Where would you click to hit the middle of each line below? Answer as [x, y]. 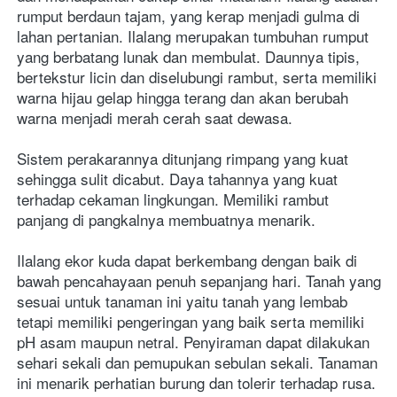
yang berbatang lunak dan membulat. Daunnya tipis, [188, 57]
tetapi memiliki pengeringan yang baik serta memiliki [191, 322]
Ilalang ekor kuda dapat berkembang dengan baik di [187, 261]
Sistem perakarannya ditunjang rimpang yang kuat [183, 159]
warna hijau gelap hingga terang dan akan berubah [183, 97]
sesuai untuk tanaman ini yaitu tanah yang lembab [182, 301]
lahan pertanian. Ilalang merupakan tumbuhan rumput [193, 36]
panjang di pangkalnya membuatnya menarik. [168, 220]
